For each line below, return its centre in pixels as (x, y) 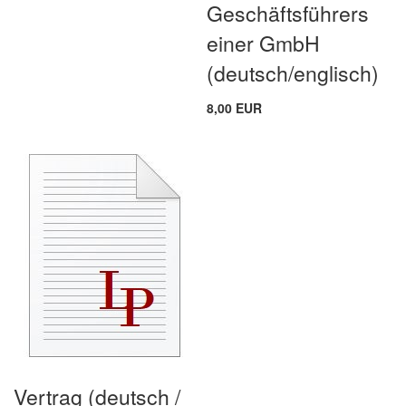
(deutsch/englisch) (293, 72)
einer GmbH (264, 43)
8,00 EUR (235, 107)
